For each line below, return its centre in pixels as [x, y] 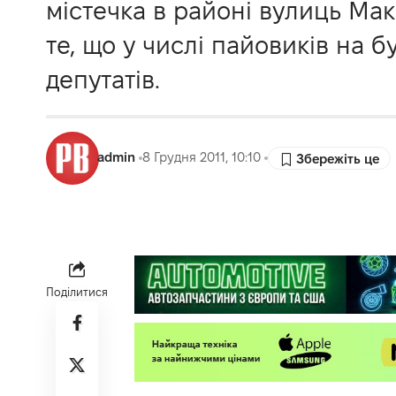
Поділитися [77, 291]
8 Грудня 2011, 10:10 [202, 158]
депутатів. [103, 79]
